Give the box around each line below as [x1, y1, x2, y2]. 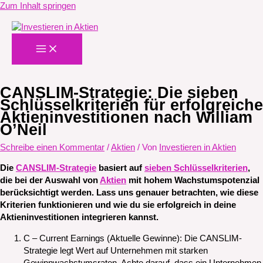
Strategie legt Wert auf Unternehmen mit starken [23, 246, 208, 256]
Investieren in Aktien [159, 142, 236, 152]
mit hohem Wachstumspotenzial [126, 176, 259, 186]
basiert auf [96, 163, 144, 173]
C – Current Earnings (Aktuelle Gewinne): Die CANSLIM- [23, 234, 242, 244]
